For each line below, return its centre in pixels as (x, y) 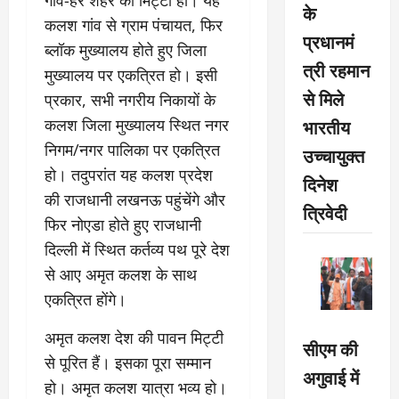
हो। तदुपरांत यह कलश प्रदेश (129, 175)
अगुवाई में (330, 376)
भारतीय (326, 127)
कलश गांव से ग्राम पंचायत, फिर (134, 25)
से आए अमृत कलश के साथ (121, 274)
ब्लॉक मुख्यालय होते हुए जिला (126, 50)
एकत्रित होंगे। (85, 299)
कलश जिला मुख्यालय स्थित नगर (137, 125)
